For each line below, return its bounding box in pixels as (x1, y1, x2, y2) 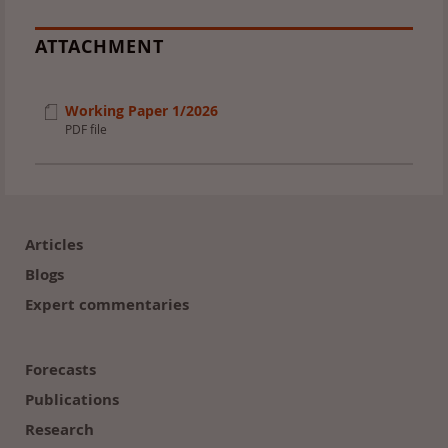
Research (25, 418, 94, 440)
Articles (25, 233, 83, 255)
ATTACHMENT (35, 33, 164, 59)
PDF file (65, 120, 107, 137)
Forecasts (25, 358, 96, 380)
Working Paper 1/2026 (65, 100, 218, 120)
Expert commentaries (25, 293, 189, 315)
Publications (25, 388, 119, 410)
